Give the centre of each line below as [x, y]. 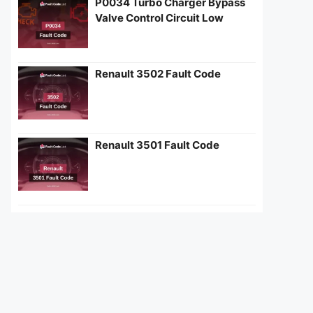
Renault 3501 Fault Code [157, 145]
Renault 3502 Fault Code [158, 74]
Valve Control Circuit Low [159, 18]
